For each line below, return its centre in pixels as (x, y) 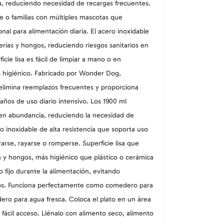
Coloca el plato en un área (110, 199)
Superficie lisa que (111, 143)
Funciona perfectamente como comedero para (80, 185)
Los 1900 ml (108, 101)
